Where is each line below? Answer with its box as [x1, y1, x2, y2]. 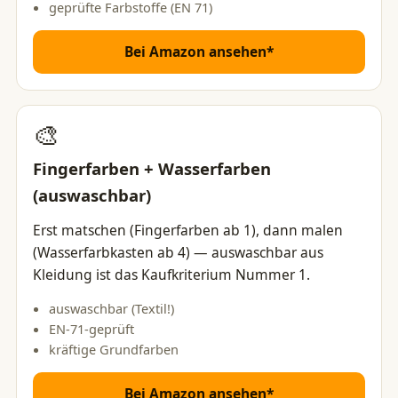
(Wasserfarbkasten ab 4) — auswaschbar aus [33, 243, 323, 262]
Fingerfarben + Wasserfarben [33, 157, 271, 179]
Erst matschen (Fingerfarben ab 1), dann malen [33, 220, 343, 240]
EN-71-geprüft [49, 320, 134, 338]
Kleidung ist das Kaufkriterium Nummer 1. [33, 265, 310, 284]
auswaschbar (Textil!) [49, 299, 174, 317]
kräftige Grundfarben [49, 340, 179, 358]
